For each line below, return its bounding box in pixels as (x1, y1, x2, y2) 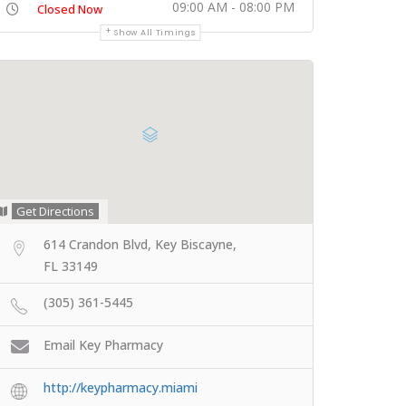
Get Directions (16, 203, 94, 220)
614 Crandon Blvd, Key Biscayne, (43, 236, 237, 254)
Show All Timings (114, 27, 196, 39)
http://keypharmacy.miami (43, 378, 198, 396)
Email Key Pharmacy (43, 336, 163, 354)
